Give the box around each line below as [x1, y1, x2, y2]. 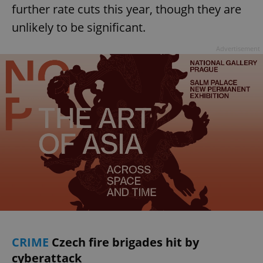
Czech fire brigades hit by [52, 234, 199, 250]
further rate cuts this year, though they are [12, 1, 241, 18]
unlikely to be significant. [12, 19, 146, 36]
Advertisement [216, 44, 260, 53]
